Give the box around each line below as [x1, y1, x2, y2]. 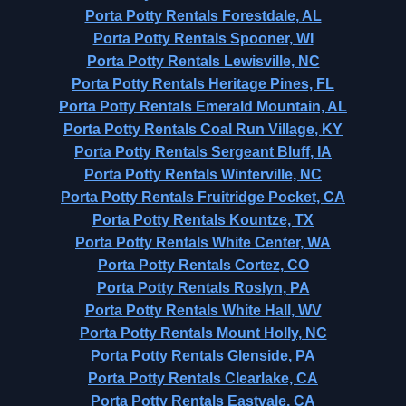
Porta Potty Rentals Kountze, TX [92, 212, 314, 227]
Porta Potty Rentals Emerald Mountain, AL [59, 99, 347, 114]
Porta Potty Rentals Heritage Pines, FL [72, 76, 334, 92]
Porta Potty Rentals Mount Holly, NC [79, 325, 327, 341]
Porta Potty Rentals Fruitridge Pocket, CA [61, 189, 345, 205]
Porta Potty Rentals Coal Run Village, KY [63, 121, 343, 137]
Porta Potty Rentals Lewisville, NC [86, 53, 320, 69]
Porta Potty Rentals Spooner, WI [92, 31, 314, 46]
